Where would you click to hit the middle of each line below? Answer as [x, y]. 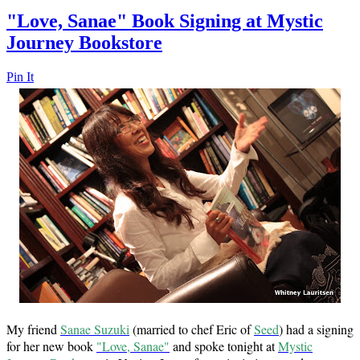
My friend [33, 329]
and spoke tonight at [224, 346]
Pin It [20, 76]
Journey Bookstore [84, 43]
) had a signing [316, 329]
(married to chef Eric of [192, 329]
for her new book [51, 346]
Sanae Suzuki [95, 329]
